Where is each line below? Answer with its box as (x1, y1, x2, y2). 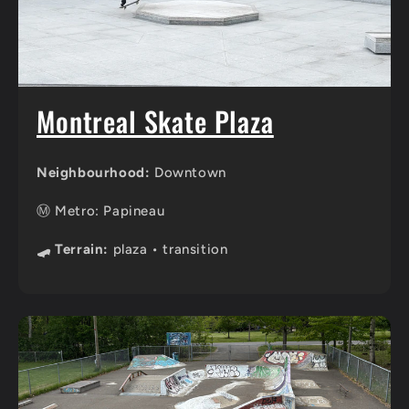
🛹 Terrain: (37, 241, 109, 258)
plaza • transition (109, 241, 228, 258)
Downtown (150, 164, 226, 182)
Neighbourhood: (37, 164, 151, 182)
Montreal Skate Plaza (37, 100, 274, 142)
